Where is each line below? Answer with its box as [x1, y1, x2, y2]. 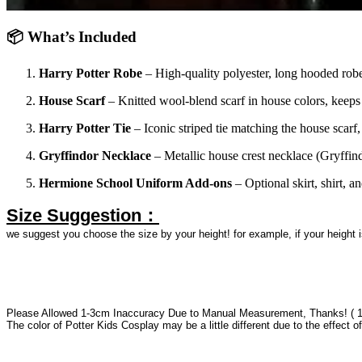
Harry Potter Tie [39, 121, 131, 136]
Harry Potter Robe [39, 66, 142, 81]
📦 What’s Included [6, 27, 137, 45]
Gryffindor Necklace [39, 149, 151, 163]
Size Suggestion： [6, 205, 159, 226]
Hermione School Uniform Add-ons [39, 176, 232, 191]
